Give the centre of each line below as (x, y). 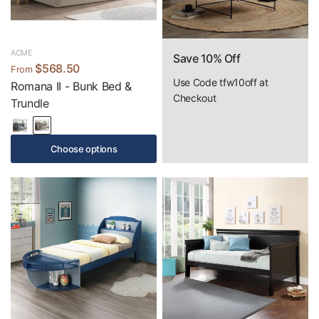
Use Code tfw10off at (221, 82)
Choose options (84, 148)
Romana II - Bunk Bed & (71, 86)
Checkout (195, 98)
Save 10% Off (207, 58)
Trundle (30, 103)
